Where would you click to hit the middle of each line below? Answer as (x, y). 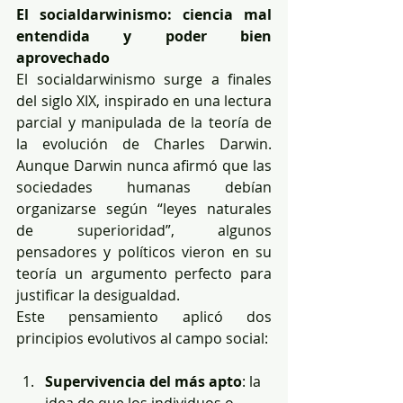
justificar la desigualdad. (98, 295)
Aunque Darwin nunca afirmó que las (144, 165)
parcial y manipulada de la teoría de (144, 122)
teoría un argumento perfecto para (144, 273)
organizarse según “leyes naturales (144, 208)
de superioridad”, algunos (144, 230)
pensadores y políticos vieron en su (144, 251)
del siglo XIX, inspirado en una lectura (144, 100)
